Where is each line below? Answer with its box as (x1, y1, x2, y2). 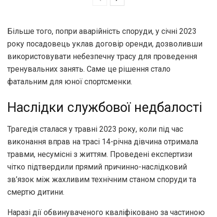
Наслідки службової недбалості (7, 100, 202, 116)
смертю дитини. (7, 187, 64, 197)
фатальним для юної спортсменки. (7, 77, 132, 86)
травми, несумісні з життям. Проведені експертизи (7, 149, 192, 159)
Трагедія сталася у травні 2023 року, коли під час (7, 124, 183, 134)
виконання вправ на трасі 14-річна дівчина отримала (7, 137, 198, 146)
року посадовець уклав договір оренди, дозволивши (7, 39, 202, 48)
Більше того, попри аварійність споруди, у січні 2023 (7, 26, 197, 36)
